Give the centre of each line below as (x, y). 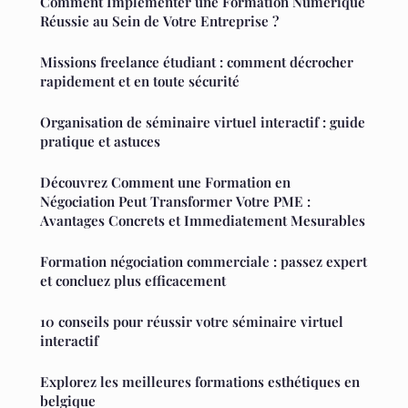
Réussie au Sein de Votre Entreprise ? (159, 20)
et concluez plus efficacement (133, 280)
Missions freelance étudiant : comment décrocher (197, 61)
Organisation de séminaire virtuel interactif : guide (203, 122)
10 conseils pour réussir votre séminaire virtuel (192, 321)
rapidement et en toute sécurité (140, 81)
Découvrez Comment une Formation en (165, 182)
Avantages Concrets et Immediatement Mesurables (203, 220)
